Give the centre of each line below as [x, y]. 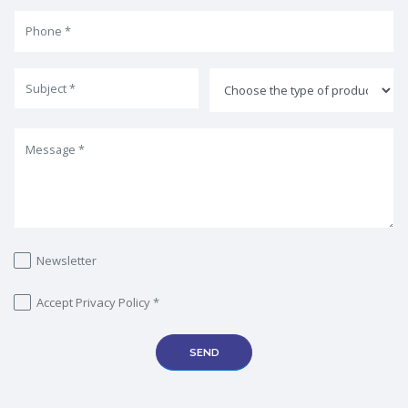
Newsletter [66, 261]
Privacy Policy [113, 303]
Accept [56, 303]
